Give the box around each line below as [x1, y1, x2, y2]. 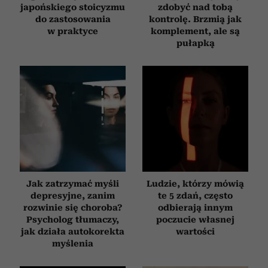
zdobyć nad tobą [158, 2, 233, 13]
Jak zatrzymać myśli [26, 179, 119, 189]
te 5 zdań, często [158, 191, 233, 201]
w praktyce [47, 26, 98, 36]
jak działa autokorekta [21, 227, 124, 237]
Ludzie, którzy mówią [147, 179, 244, 189]
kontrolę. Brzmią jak [149, 14, 242, 25]
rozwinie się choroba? [23, 203, 122, 213]
